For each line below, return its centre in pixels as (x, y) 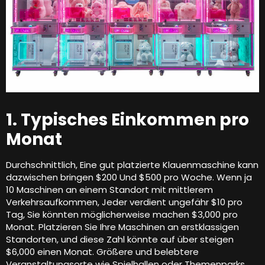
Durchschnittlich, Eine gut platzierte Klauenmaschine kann (132, 164)
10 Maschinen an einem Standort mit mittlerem (109, 189)
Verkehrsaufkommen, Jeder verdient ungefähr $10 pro (124, 202)
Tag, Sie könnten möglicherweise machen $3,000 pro (122, 214)
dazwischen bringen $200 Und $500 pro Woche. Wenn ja (129, 177)
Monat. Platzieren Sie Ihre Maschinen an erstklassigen (122, 227)
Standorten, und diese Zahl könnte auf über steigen (120, 239)
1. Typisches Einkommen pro (127, 119)
